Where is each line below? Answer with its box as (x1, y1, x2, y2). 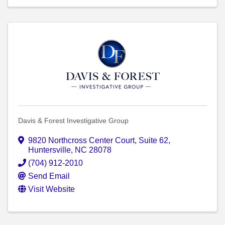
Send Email (28, 172, 70, 181)
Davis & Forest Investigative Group (18, 117, 129, 125)
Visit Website (28, 185, 75, 194)
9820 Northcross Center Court (28, 136, 135, 145)
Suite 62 (139, 136, 168, 145)
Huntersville (28, 146, 71, 155)
